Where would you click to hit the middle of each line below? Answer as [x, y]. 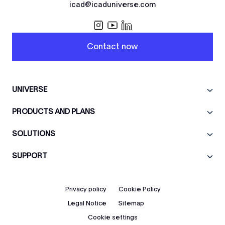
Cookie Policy [140, 189]
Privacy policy [86, 189]
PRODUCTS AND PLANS [53, 111]
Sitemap [131, 203]
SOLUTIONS [34, 134]
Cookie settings [113, 217]
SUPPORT [30, 156]
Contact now [113, 46]
